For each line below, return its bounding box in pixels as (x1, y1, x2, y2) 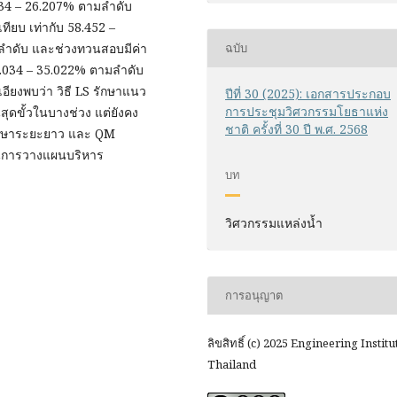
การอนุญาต (225, 288, 284, 303)
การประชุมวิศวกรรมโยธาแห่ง (225, 102, 389, 120)
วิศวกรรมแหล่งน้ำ (225, 214, 323, 231)
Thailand (207, 356, 256, 372)
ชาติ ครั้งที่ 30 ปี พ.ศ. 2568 (225, 120, 369, 137)
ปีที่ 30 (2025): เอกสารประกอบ (225, 84, 392, 102)
